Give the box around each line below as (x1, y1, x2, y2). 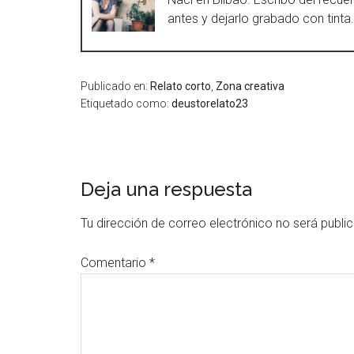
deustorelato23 (171, 97, 248, 110)
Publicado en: (81, 80, 150, 92)
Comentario (81, 255, 149, 270)
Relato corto (150, 80, 211, 92)
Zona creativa (216, 80, 284, 92)
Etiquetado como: (81, 97, 171, 110)
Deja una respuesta (81, 178, 252, 201)
